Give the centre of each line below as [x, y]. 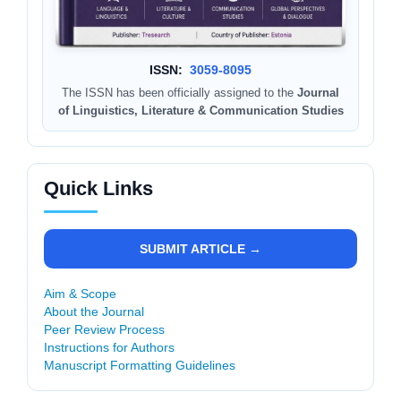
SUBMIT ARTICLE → [200, 249]
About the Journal [94, 312]
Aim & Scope [80, 294]
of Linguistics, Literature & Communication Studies [200, 111]
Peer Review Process [104, 330]
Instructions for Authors [109, 348]
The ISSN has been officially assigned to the [179, 93]
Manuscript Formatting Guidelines [140, 366]
